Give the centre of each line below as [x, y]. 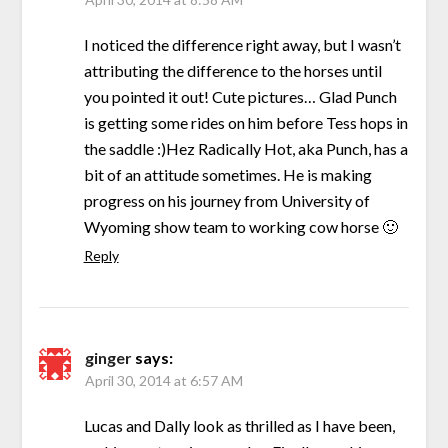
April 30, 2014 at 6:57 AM [163, 381]
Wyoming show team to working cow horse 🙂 [240, 227]
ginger [108, 358]
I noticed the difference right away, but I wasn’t [242, 45]
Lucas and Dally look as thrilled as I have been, [239, 426]
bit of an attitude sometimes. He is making [227, 175]
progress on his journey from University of [226, 201]
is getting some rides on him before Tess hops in [245, 123]
